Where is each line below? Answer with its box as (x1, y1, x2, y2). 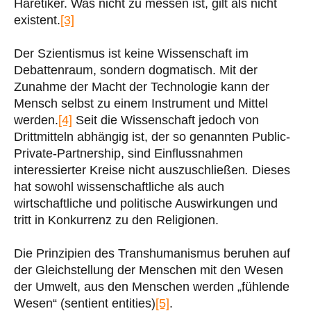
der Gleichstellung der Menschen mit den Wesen (14, 262, 283, 277)
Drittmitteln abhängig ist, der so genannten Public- (14, 129, 290, 144)
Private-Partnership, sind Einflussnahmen (14, 146, 243, 160)
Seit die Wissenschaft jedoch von (72, 112, 259, 127)
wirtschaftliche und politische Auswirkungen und (14, 196, 278, 210)
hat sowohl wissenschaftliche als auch (14, 179, 224, 194)
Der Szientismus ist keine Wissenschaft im (14, 46, 249, 60)
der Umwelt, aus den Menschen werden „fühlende (14, 279, 289, 294)
